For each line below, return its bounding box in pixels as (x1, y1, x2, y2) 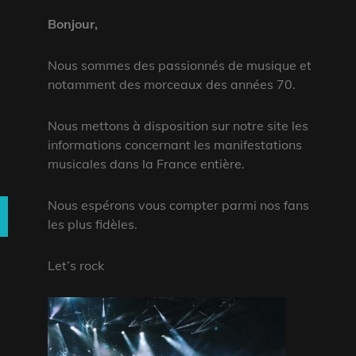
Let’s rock (47, 257, 104, 273)
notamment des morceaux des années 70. (47, 75, 296, 92)
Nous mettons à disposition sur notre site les (47, 117, 308, 133)
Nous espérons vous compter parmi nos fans (47, 196, 309, 213)
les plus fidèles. (47, 215, 137, 232)
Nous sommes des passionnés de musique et (47, 56, 311, 73)
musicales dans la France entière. (47, 155, 245, 172)
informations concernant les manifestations (47, 136, 302, 153)
